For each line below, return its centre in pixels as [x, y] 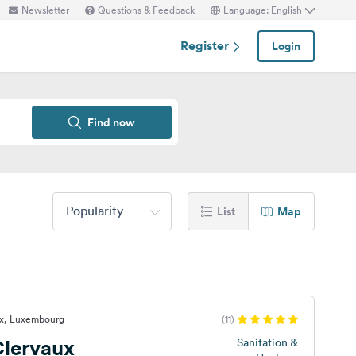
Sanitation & [267, 342]
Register [206, 45]
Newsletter [45, 10]
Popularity [95, 211]
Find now [111, 122]
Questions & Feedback [146, 10]
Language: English [263, 10]
